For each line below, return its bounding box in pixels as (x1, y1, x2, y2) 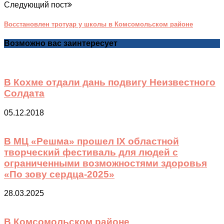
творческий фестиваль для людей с (4, 146, 178, 157)
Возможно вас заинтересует (4, 39, 117, 48)
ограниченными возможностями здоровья (4, 157, 207, 168)
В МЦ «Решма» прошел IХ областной (4, 135, 179, 146)
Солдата (4, 88, 44, 99)
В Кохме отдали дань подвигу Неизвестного (4, 77, 215, 88)
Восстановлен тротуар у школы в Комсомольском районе (4, 20, 193, 28)
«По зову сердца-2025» (4, 168, 114, 179)
